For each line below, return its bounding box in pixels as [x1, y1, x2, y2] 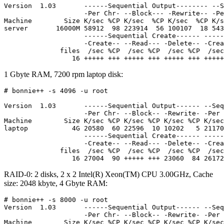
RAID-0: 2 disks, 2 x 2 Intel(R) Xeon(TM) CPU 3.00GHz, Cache [4, 169, 213, 178]
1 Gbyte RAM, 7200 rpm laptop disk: [4, 69, 123, 78]
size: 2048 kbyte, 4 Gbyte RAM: [4, 178, 107, 187]
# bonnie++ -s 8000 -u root [4, 195, 108, 203]
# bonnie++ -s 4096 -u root [4, 86, 108, 94]
